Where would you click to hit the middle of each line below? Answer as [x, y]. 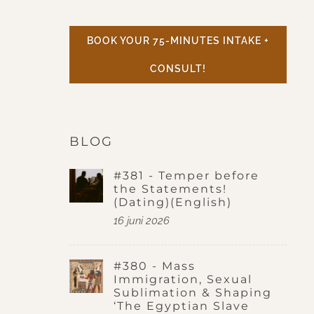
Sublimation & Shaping [193, 292]
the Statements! [170, 189]
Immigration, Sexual [183, 279]
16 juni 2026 [142, 220]
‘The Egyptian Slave [182, 306]
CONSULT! [178, 68]
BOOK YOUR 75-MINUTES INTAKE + [178, 40]
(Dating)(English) [173, 202]
